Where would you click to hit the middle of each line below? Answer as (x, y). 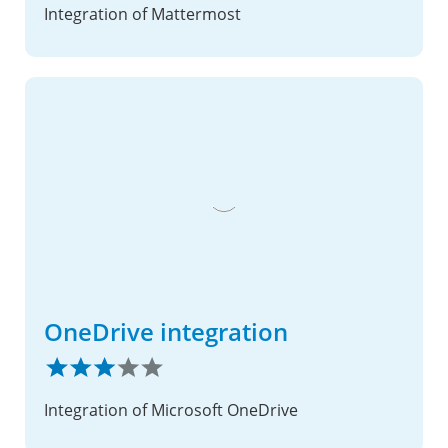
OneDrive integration (166, 331)
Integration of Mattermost (142, 13)
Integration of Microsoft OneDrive (171, 410)
